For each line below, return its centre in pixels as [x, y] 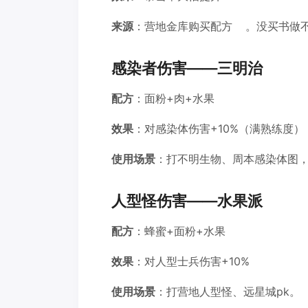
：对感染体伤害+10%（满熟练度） [219, 129]
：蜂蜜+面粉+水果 [181, 231]
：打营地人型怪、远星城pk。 [228, 292]
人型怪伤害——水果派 [187, 201]
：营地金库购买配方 [183, 26]
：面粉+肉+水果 [176, 99]
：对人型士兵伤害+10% [191, 262]
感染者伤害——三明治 [187, 68]
